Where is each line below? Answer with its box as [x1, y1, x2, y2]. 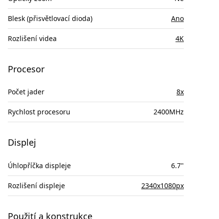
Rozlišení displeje [8, 180, 65, 190]
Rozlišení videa [8, 33, 57, 43]
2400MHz [153, 107, 184, 117]
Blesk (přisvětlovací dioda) [8, 13, 92, 23]
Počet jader [8, 87, 44, 97]
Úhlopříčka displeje [8, 160, 71, 170]
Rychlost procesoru [8, 107, 70, 117]
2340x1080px [141, 180, 184, 190]
